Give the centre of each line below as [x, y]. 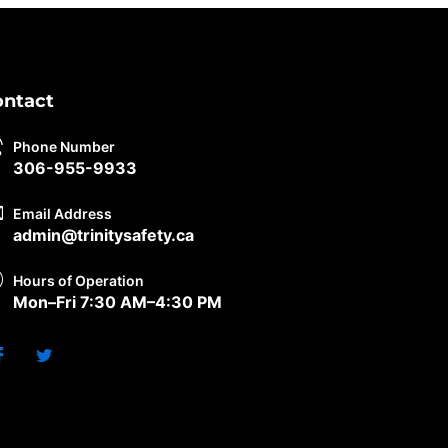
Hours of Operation [78, 280]
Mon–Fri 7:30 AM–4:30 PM [117, 301]
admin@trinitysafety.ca [103, 234]
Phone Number [64, 146]
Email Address [62, 213]
